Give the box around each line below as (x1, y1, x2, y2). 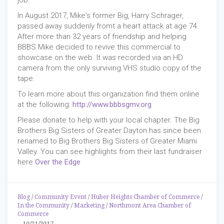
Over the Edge (35, 157, 80, 167)
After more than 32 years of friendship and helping (17, 32, 186, 41)
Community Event (34, 193, 86, 201)
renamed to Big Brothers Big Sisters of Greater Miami (17, 136, 197, 146)
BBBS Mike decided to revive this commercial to (17, 42, 180, 52)
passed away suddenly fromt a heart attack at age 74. (17, 21, 199, 31)
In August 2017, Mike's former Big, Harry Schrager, (17, 11, 183, 20)
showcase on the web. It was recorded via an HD (17, 53, 183, 62)
